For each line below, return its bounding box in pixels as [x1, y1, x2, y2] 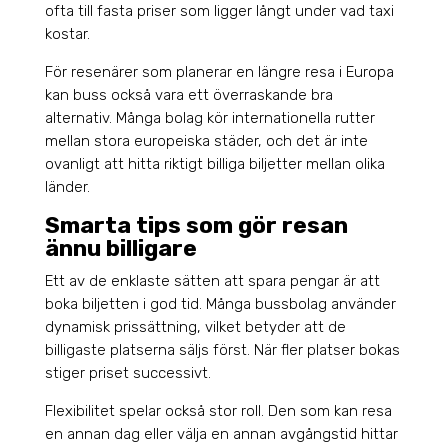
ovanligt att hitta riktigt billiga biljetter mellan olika [44, 155, 385, 174]
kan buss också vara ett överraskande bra [44, 86, 333, 105]
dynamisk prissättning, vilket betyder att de [44, 318, 346, 337]
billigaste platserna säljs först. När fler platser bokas [44, 341, 400, 360]
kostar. [44, 25, 90, 44]
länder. [44, 178, 90, 197]
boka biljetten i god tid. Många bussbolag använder [44, 295, 396, 314]
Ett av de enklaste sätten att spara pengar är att [44, 272, 380, 291]
